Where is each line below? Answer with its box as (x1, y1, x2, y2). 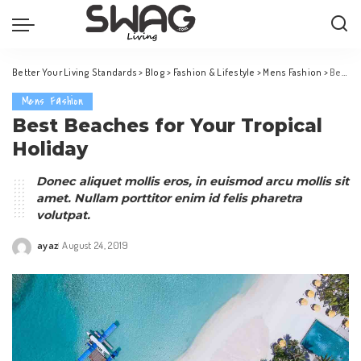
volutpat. (36, 208, 90, 222)
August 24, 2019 (62, 239, 128, 251)
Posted (36, 246, 70, 259)
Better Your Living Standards (12, 66, 138, 78)
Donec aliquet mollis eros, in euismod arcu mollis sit (36, 174, 349, 189)
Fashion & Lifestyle (172, 66, 255, 78)
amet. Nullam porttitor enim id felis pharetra (36, 191, 302, 205)
